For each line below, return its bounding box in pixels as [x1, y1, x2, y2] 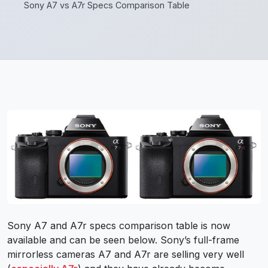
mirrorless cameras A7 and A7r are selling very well [7, 248, 244, 260]
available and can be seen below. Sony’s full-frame [7, 233, 239, 246]
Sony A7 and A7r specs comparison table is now [7, 219, 230, 232]
